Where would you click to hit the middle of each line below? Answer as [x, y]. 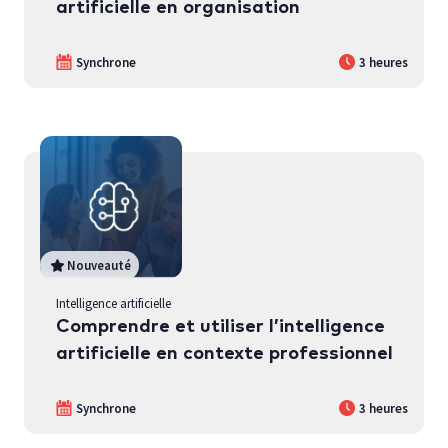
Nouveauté [99, 264]
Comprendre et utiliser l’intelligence [220, 326]
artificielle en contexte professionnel [224, 353]
